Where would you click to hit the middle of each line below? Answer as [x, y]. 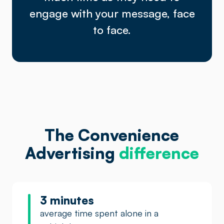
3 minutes [67, 200]
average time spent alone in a [99, 213]
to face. [112, 29]
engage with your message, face [112, 13]
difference [159, 153]
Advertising [72, 153]
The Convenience [112, 135]
